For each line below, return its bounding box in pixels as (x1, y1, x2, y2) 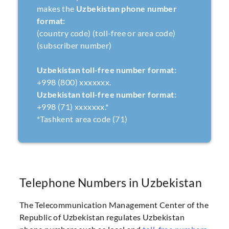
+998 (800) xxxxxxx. (36, 77, 111, 87)
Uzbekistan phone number (76, 4, 177, 14)
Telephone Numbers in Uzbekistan (19, 175, 202, 190)
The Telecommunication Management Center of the (19, 199, 209, 210)
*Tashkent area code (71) (36, 114, 128, 124)
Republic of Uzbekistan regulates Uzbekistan (19, 212, 185, 222)
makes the (36, 4, 76, 14)
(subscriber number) (36, 40, 112, 51)
